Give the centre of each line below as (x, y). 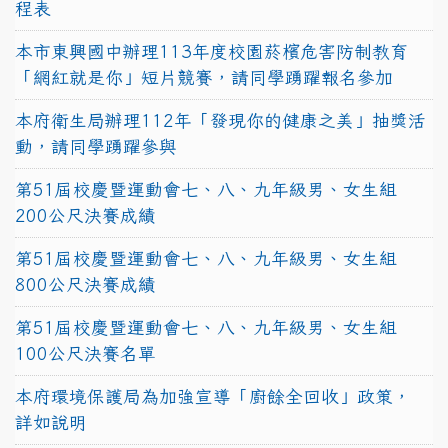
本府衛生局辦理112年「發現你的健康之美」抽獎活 (220, 120)
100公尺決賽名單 (85, 353)
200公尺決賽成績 (85, 215)
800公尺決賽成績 (85, 284)
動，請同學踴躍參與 (96, 146)
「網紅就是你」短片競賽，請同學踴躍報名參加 (204, 77)
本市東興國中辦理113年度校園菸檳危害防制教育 (211, 51)
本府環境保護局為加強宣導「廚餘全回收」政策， (213, 396)
